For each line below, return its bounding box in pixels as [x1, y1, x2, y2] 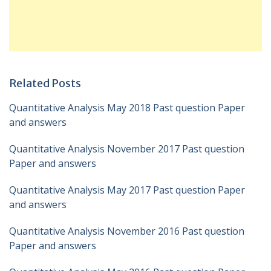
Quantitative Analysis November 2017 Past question [9, 142, 244, 155]
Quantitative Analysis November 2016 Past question [9, 224, 244, 238]
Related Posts [9, 76, 81, 90]
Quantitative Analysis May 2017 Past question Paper [9, 183, 245, 197]
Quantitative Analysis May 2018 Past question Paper [9, 101, 245, 114]
